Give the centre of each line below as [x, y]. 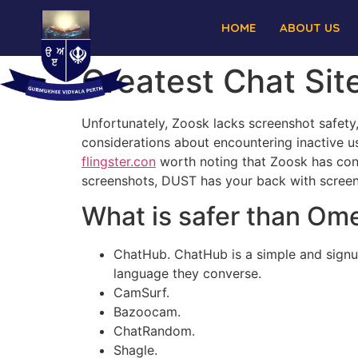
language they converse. [187, 274]
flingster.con [119, 161]
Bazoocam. [147, 312]
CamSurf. [141, 293]
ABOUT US [310, 28]
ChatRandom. [154, 331]
